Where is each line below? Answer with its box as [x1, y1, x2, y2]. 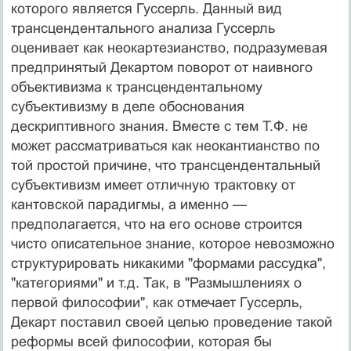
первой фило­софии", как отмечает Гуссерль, [10, 294, 302, 310]
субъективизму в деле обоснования [10, 98, 244, 114]
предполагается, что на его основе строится [10, 215, 302, 232]
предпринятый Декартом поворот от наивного [10, 59, 313, 75]
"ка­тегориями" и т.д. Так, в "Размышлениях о [10, 274, 302, 291]
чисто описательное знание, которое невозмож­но [10, 235, 335, 251]
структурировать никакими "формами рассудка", [10, 255, 326, 271]
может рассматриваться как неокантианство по [10, 137, 320, 154]
